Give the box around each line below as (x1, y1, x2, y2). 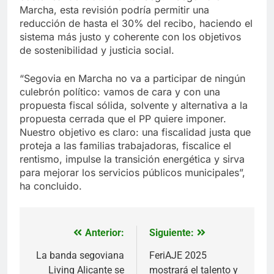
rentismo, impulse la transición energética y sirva (20, 152, 245, 165)
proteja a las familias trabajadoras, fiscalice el (20, 139, 231, 152)
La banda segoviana (36, 249, 124, 261)
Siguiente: (149, 226, 194, 239)
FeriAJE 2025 (149, 249, 207, 261)
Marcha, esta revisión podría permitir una (20, 3, 209, 16)
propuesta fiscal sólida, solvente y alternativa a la (20, 98, 248, 111)
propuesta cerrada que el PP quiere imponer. (20, 112, 226, 125)
